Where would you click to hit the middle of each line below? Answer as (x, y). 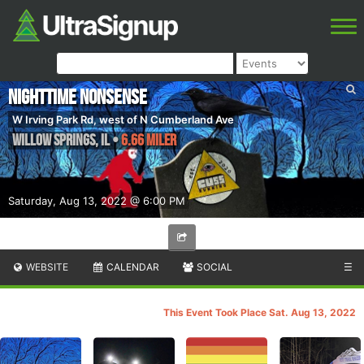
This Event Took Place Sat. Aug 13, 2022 (260, 313)
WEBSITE (46, 267)
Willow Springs (54, 140)
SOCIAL (214, 267)
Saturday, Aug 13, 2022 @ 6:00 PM (97, 201)
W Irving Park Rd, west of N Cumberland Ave (123, 119)
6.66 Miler (149, 140)
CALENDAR (131, 267)
